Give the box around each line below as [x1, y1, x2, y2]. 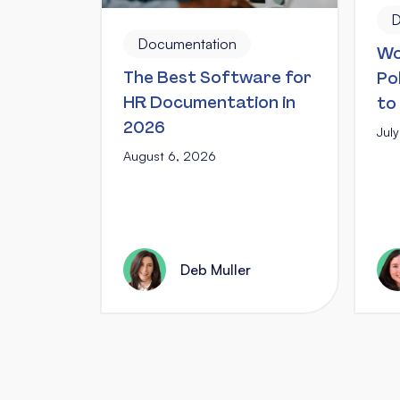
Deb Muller [180, 260, 251, 279]
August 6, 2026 [123, 148, 216, 163]
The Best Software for [123, 67, 312, 88]
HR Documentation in [123, 92, 296, 113]
